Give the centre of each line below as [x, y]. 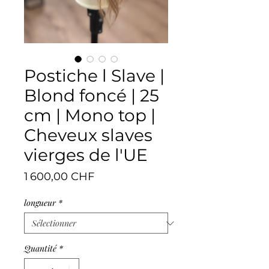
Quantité [40, 249]
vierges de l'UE [86, 155]
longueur [40, 203]
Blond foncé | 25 [92, 96]
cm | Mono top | [90, 116]
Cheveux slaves [88, 135]
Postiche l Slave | [94, 76]
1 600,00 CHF [59, 177]
